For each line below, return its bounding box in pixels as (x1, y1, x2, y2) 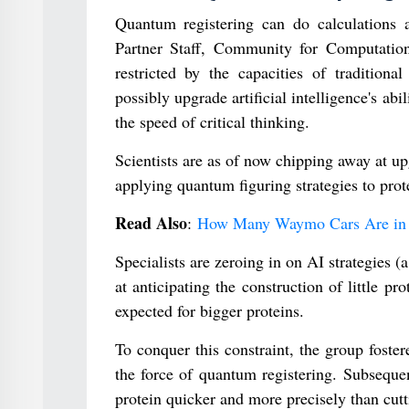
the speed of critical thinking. (114, 110, 309, 132)
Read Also (114, 211, 187, 235)
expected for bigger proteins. (114, 299, 304, 321)
